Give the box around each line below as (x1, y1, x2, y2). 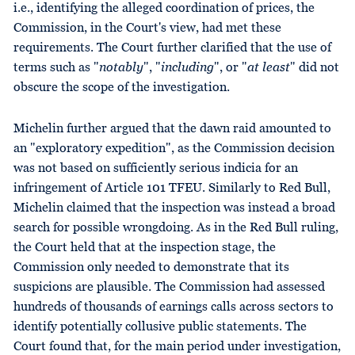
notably (99, 61, 143, 74)
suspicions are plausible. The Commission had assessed (13, 281, 325, 294)
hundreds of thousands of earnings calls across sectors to (13, 300, 334, 314)
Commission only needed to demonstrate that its (13, 261, 289, 274)
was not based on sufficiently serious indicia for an (13, 162, 298, 175)
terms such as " (13, 61, 99, 74)
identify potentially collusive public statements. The (13, 320, 307, 334)
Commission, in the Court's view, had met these (13, 21, 281, 35)
